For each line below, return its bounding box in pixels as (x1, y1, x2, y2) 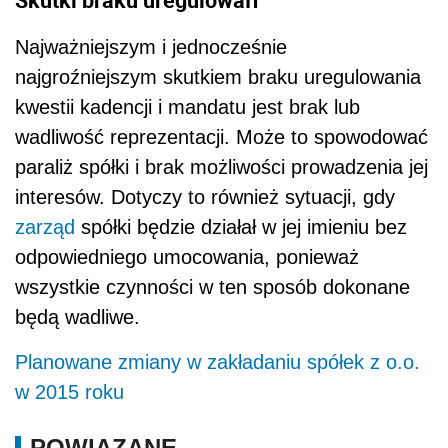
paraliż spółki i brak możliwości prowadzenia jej (15, 155, 428, 178)
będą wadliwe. (15, 305, 140, 328)
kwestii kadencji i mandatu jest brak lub (15, 95, 360, 118)
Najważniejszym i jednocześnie (15, 35, 287, 58)
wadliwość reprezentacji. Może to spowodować (15, 125, 428, 148)
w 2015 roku (15, 380, 124, 403)
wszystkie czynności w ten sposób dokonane (15, 275, 410, 298)
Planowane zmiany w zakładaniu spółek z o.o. (15, 350, 420, 373)
